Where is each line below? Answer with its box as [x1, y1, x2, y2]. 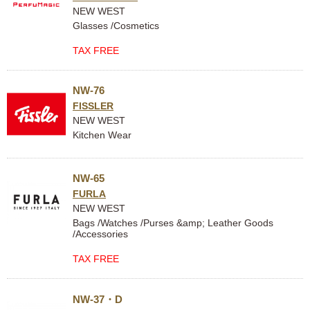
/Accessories [73, 228, 128, 239]
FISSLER [73, 100, 113, 111]
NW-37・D [73, 293, 122, 305]
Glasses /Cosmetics [73, 20, 159, 31]
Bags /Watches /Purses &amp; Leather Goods [73, 217, 273, 228]
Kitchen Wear [73, 129, 131, 140]
